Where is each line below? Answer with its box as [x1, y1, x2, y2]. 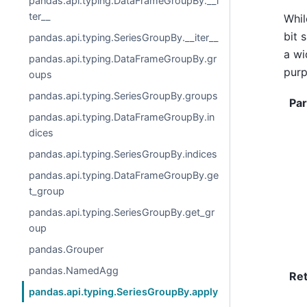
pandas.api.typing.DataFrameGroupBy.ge [29, 169, 219, 181]
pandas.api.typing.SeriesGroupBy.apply [29, 286, 219, 297]
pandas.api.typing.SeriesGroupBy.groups [29, 90, 219, 101]
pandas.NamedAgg [29, 265, 119, 276]
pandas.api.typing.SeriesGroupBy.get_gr [29, 206, 215, 218]
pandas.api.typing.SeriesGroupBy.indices [29, 148, 218, 160]
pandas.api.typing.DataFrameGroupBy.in [29, 111, 215, 123]
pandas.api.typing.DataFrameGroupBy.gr [29, 53, 217, 64]
